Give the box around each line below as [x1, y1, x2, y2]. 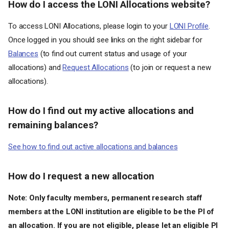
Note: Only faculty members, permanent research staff [8, 193, 203, 202]
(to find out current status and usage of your [38, 49, 188, 58]
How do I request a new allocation [8, 171, 154, 182]
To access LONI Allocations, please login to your [8, 21, 170, 31]
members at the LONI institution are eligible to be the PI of [8, 207, 215, 216]
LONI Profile [169, 21, 209, 31]
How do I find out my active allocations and [8, 105, 194, 117]
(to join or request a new [128, 63, 211, 72]
